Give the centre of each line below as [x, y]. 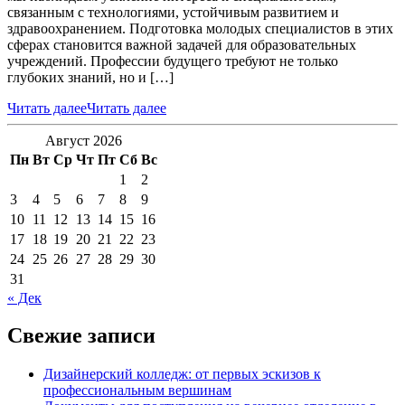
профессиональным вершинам [137, 391]
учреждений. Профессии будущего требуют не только [173, 61]
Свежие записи [81, 336]
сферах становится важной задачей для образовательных [182, 44]
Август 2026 [84, 140]
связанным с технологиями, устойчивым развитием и [173, 12]
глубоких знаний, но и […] [90, 77]
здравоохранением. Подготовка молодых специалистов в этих [200, 28]
